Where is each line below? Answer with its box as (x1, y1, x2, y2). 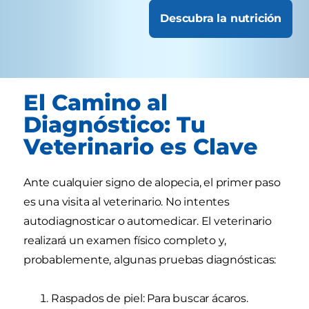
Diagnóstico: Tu (23, 111, 206, 139)
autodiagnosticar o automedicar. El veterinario (23, 215, 272, 228)
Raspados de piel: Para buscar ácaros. (51, 292, 248, 306)
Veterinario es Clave (23, 133, 258, 161)
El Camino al (23, 89, 168, 117)
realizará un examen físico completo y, (23, 234, 226, 248)
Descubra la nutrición (160, 12, 281, 26)
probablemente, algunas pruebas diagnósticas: (23, 253, 277, 267)
